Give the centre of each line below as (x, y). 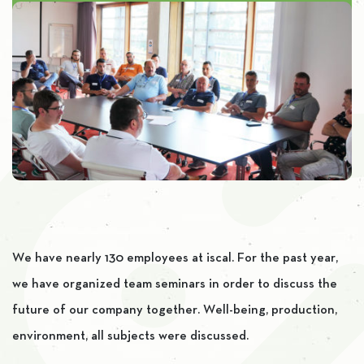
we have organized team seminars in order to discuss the (175, 284)
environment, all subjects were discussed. (130, 336)
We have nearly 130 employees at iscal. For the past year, (175, 258)
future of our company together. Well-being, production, (175, 310)
